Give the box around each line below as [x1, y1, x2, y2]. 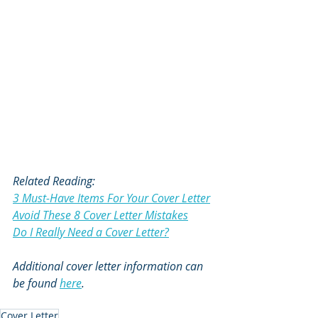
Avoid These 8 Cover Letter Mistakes [13, 207, 188, 223]
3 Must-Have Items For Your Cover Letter [13, 190, 210, 206]
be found [13, 275, 60, 291]
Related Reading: [13, 173, 95, 189]
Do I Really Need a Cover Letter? [13, 224, 169, 240]
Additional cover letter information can [13, 258, 206, 274]
